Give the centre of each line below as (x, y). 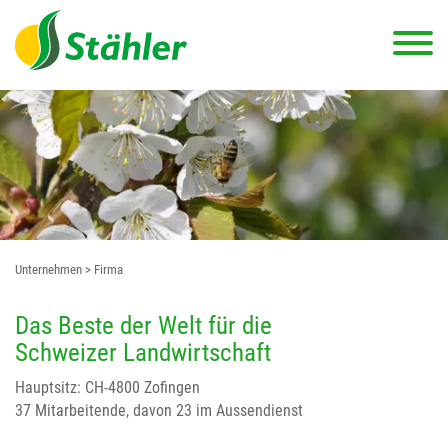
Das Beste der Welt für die (143, 325)
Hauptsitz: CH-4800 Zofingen (107, 387)
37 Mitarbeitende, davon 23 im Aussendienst (159, 410)
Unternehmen (48, 269)
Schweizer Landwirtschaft (143, 352)
